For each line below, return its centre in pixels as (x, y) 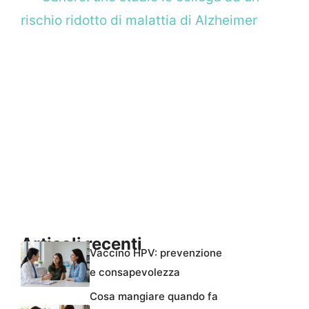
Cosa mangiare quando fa (154, 297)
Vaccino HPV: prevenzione (156, 252)
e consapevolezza (135, 272)
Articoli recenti (81, 243)
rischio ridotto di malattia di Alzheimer (139, 20)
